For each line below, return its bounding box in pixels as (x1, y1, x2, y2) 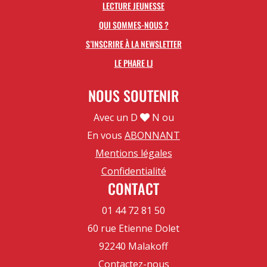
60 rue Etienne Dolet (88, 222, 179, 235)
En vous (87, 129, 125, 142)
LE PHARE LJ (114, 57, 153, 70)
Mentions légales (95, 147, 172, 160)
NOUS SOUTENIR (88, 85, 179, 107)
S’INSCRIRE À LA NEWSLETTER (85, 38, 182, 51)
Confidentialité (101, 164, 166, 178)
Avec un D (93, 111, 140, 125)
